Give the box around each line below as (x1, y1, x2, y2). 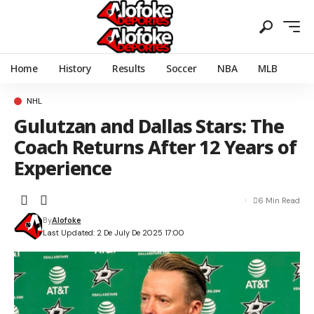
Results (111, 62, 145, 75)
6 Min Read (258, 196, 300, 205)
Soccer (165, 62, 197, 75)
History (58, 62, 91, 75)
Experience (14, 155, 112, 181)
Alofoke (51, 215, 81, 225)
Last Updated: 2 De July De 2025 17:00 (42, 228, 184, 238)
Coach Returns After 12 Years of (14, 134, 296, 160)
